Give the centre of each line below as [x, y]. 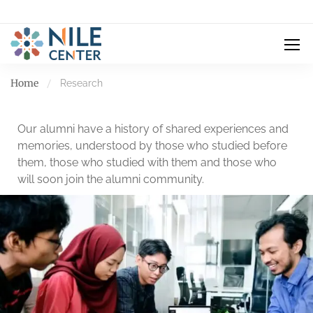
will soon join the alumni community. [111, 179]
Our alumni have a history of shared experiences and [153, 129]
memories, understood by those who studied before [152, 146]
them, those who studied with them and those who [147, 162]
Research [81, 83]
